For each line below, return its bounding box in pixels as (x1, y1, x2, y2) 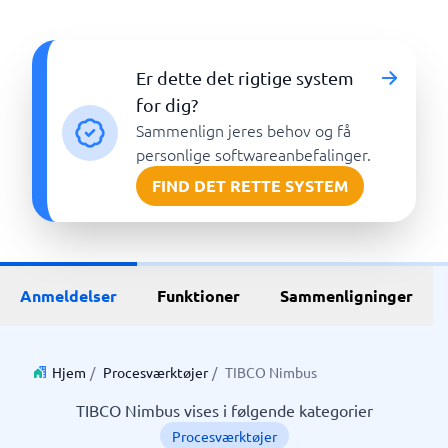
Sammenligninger (280, 285, 413, 306)
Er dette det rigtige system (136, 67, 355, 88)
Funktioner (157, 285, 240, 306)
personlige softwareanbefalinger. (136, 143, 372, 165)
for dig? (136, 94, 199, 115)
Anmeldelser (20, 285, 117, 306)
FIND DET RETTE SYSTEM (152, 175, 349, 196)
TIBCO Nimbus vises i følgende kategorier (75, 400, 373, 420)
